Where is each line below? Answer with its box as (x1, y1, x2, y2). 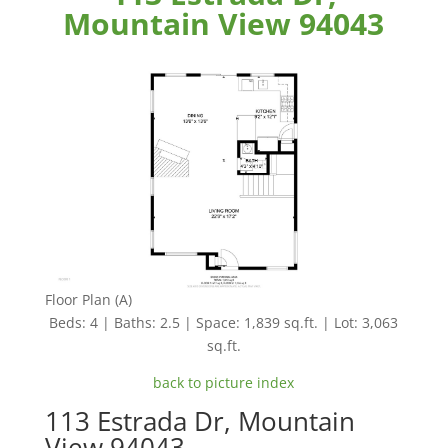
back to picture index (153, 372, 295, 392)
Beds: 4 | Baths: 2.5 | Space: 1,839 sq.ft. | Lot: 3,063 (49, 312, 399, 332)
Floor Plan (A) (44, 289, 132, 309)
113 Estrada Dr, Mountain (44, 402, 355, 439)
